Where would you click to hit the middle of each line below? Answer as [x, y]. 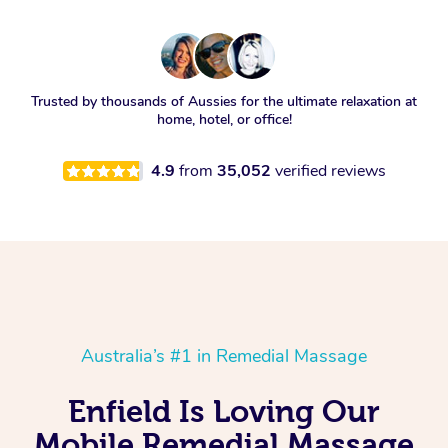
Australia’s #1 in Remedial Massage [224, 356]
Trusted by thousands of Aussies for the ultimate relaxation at [224, 102]
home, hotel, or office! [224, 120]
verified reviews [330, 171]
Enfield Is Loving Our [224, 411]
